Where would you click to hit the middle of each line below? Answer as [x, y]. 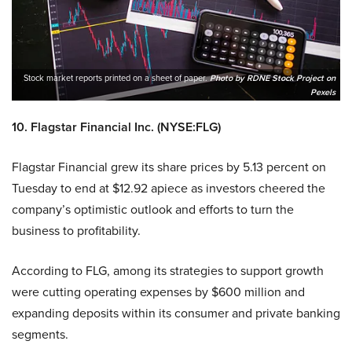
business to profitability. [76, 230]
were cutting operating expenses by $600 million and [158, 291]
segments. [40, 334]
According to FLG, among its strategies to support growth [168, 270]
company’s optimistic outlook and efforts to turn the [153, 209]
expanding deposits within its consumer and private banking [176, 313]
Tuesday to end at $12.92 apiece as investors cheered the [169, 188]
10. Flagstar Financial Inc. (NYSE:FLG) [116, 126]
